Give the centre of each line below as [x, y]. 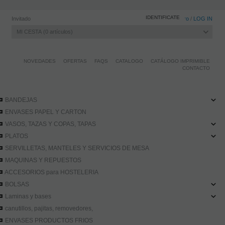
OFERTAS [75, 61]
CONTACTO [196, 68]
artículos [60, 32]
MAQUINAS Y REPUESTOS [43, 160]
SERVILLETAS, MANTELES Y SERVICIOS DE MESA [77, 148]
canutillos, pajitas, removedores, [49, 208]
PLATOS [17, 136]
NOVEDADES [40, 61]
